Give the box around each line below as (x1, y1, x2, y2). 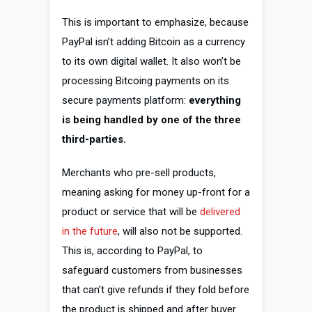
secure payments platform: (62, 94, 189, 107)
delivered (200, 205, 240, 219)
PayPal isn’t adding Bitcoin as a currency (62, 36, 245, 49)
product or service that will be (62, 205, 200, 219)
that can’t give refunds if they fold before (62, 283, 249, 297)
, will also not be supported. (118, 225, 242, 238)
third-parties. (62, 133, 126, 146)
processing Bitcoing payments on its (62, 75, 229, 88)
